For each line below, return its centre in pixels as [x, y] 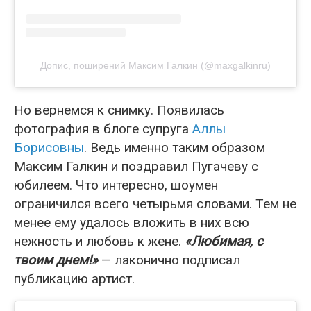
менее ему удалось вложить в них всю [132, 223]
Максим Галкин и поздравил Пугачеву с [136, 167]
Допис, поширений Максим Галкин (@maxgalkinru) [155, 66]
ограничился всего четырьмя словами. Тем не [155, 204]
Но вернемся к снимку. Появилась [119, 110]
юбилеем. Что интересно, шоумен [116, 185]
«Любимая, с [224, 242]
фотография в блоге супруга [103, 129]
